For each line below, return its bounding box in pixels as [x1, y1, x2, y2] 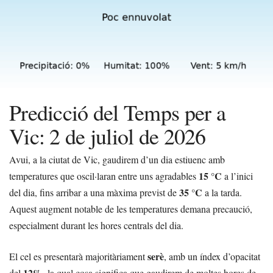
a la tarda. [202, 186, 242, 199]
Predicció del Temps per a [9, 97, 225, 127]
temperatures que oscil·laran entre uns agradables [9, 169, 199, 183]
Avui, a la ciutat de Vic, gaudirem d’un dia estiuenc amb [9, 153, 225, 166]
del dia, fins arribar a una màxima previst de [9, 186, 179, 199]
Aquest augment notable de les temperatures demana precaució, [9, 202, 252, 216]
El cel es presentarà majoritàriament [9, 250, 147, 263]
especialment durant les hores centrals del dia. [9, 219, 183, 232]
